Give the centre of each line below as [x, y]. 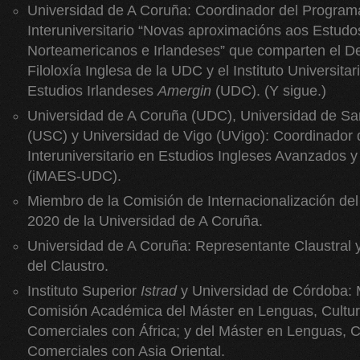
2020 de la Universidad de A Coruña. [145, 221]
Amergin [184, 91]
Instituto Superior [84, 291]
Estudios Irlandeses [92, 91]
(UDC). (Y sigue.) [269, 91]
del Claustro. [68, 266]
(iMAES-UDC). [74, 176]
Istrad [159, 291]
